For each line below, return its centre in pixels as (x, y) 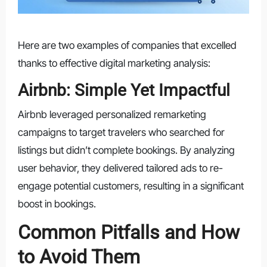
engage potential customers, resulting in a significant (131, 186)
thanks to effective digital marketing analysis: (114, 63)
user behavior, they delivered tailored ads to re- (120, 168)
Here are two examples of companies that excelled (127, 46)
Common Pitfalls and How (128, 232)
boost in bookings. (57, 204)
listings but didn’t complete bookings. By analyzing (126, 150)
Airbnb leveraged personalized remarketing (112, 114)
